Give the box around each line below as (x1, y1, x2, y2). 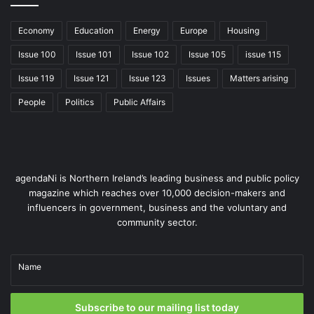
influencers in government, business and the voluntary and (27, 201, 287, 213)
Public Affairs (114, 96, 165, 107)
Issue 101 (76, 48, 112, 60)
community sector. (116, 216, 198, 228)
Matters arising (230, 72, 288, 83)
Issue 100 (18, 48, 56, 60)
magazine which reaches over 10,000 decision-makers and (29, 186, 285, 198)
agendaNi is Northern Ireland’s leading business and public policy (15, 172, 299, 184)
